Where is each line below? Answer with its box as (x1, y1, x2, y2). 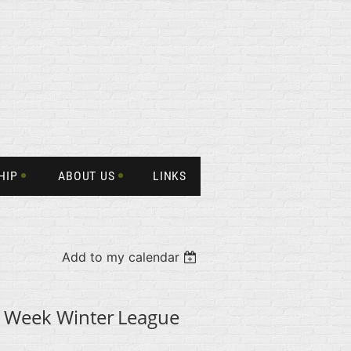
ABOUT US (57, 168, 116, 183)
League (118, 304, 179, 330)
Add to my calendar (62, 249, 180, 265)
